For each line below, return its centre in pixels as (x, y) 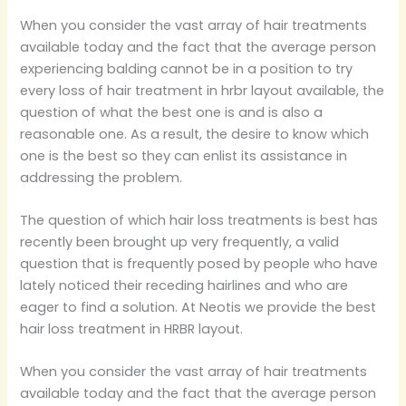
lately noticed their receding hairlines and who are (184, 285)
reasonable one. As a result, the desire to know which (195, 134)
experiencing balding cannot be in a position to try (187, 68)
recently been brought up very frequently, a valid (180, 242)
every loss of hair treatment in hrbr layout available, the (203, 90)
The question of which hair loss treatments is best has (199, 220)
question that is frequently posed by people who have (199, 263)
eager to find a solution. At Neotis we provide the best (198, 307)
